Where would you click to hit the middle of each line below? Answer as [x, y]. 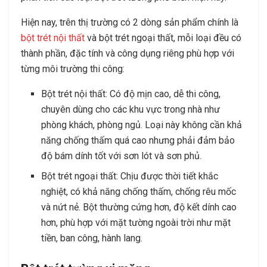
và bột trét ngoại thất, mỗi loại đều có [163, 38]
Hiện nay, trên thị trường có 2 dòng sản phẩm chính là [130, 22]
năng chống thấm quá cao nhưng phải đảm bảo [138, 140]
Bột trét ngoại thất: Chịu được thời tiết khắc [130, 176]
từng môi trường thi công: [73, 69]
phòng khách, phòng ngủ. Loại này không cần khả [142, 125]
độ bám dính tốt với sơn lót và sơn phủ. [122, 156]
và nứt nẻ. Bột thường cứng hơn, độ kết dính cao [139, 207]
